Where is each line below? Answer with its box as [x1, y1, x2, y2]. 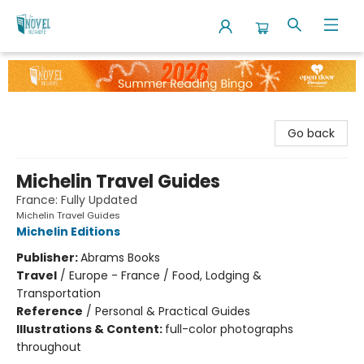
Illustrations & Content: [16, 320, 165, 337]
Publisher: [16, 249, 80, 266]
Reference [16, 302, 83, 319]
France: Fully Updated [16, 191, 137, 208]
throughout [16, 338, 81, 355]
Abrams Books [80, 249, 160, 266]
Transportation [16, 284, 101, 301]
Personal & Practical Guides [95, 302, 250, 319]
